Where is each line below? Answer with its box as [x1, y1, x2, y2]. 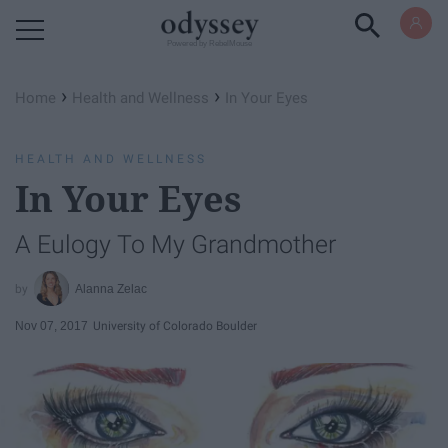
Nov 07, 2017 [15, 318, 88, 333]
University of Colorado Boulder [93, 318, 257, 333]
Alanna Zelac [75, 281, 148, 296]
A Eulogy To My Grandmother [15, 230, 336, 259]
